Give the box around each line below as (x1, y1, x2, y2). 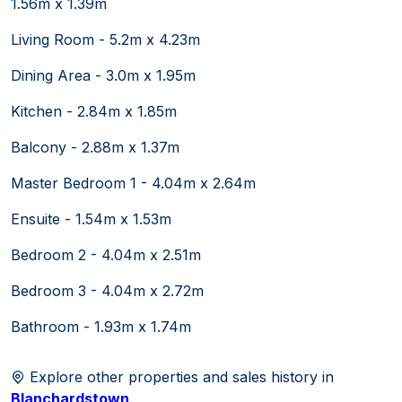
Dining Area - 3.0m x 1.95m (11, 66, 196, 84)
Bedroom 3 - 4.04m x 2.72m (11, 281, 204, 300)
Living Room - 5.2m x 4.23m (11, 30, 200, 48)
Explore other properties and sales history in (25, 367, 334, 386)
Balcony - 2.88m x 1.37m (11, 137, 179, 156)
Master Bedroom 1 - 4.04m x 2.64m (11, 173, 256, 192)
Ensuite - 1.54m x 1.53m (11, 209, 171, 228)
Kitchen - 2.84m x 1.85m (11, 101, 177, 120)
